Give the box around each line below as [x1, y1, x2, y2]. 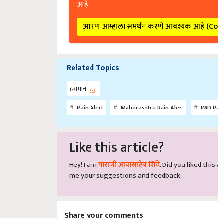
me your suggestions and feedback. [69, 164, 182, 177]
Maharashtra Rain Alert [119, 98, 183, 109]
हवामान [70, 79, 88, 90]
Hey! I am [69, 154, 98, 166]
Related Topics [67, 56, 119, 70]
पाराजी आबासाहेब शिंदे [98, 154, 160, 166]
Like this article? [69, 131, 164, 155]
